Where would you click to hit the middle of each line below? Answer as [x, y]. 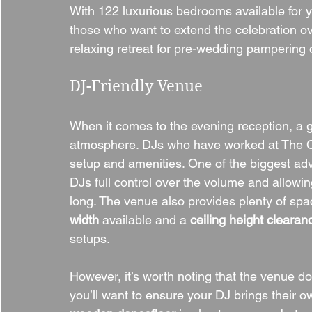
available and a [145, 220]
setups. [90, 239]
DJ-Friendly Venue [136, 86]
